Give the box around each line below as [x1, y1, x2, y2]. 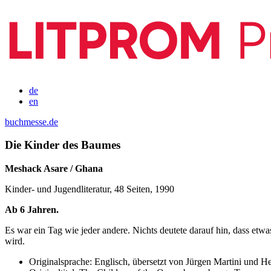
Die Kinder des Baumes [5, 139, 120, 152]
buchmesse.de [5, 116, 58, 127]
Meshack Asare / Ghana [5, 163, 103, 174]
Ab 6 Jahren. [5, 204, 59, 215]
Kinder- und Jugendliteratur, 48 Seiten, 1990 [5, 183, 174, 194]
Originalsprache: [29, 256, 92, 267]
